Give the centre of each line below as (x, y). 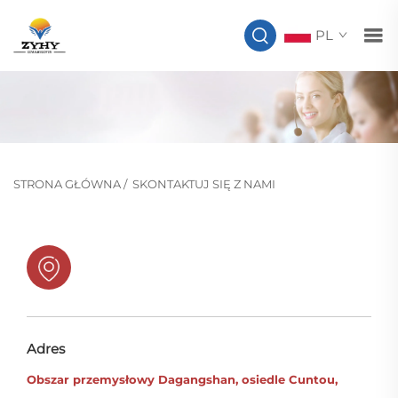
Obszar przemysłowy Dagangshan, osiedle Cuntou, (182, 380)
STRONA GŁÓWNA (67, 184)
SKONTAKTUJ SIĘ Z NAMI (204, 184)
